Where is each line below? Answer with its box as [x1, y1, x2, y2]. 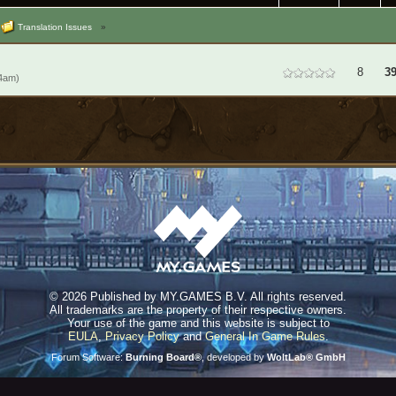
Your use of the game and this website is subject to [66, 316, 330, 330]
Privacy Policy [104, 329, 179, 343]
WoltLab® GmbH [266, 351, 346, 362]
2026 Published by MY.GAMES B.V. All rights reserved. [62, 289, 346, 303]
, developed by [201, 351, 267, 362]
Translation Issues [17, 21, 92, 32]
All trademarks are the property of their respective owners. [49, 302, 346, 316]
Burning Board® [125, 351, 202, 362]
